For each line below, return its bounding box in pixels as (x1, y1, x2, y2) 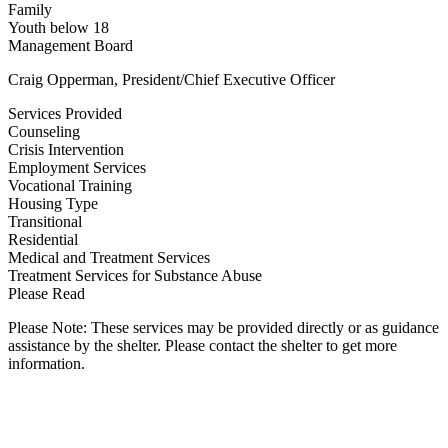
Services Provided (8, 105, 122, 122)
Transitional (8, 213, 82, 230)
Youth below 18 (8, 19, 109, 36)
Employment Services (8, 159, 146, 176)
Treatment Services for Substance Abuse (8, 267, 262, 284)
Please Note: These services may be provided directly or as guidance (8, 319, 439, 336)
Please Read (8, 285, 85, 302)
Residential (8, 231, 78, 248)
